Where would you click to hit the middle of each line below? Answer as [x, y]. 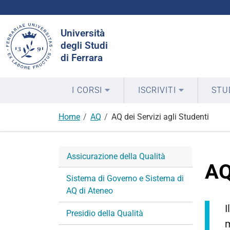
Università [83, 33]
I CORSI [87, 90]
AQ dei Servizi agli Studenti [160, 117]
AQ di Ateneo [90, 190]
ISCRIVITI [157, 90]
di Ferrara [82, 58]
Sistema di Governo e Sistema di [125, 178]
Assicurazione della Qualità [116, 156]
